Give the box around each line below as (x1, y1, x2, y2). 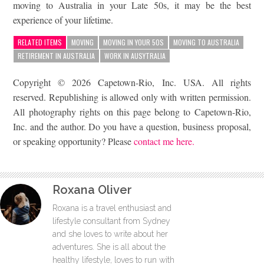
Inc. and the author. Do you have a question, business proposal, (13, 120, 251, 133)
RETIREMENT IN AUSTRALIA (18, 50, 95, 61)
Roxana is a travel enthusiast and (52, 203, 171, 213)
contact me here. (134, 134, 195, 147)
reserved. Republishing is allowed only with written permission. (13, 90, 251, 103)
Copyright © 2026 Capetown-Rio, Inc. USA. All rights (13, 75, 251, 88)
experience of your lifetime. (13, 13, 114, 26)
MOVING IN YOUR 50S (103, 37, 164, 47)
